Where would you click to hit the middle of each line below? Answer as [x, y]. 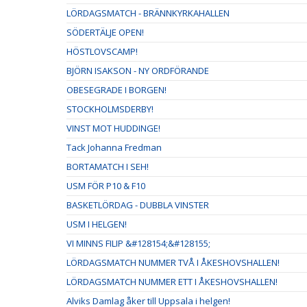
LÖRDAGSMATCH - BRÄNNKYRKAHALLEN [148, 13]
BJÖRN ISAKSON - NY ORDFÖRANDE [138, 71]
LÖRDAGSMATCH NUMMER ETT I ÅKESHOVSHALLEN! [172, 282]
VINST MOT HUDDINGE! [113, 128]
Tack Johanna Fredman [114, 148]
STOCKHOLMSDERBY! [110, 109]
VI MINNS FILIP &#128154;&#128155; [138, 244]
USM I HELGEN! [97, 224]
